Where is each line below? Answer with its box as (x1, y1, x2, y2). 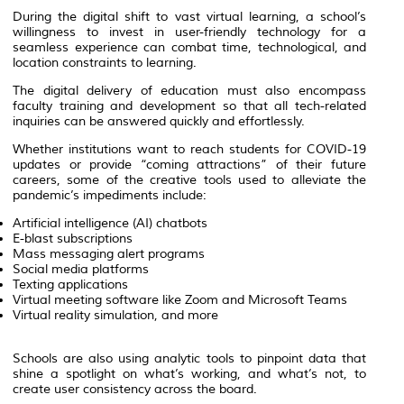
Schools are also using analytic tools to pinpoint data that (13, 350, 366, 366)
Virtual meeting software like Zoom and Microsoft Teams (13, 291, 347, 308)
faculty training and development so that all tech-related (13, 97, 366, 114)
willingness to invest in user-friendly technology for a (13, 23, 366, 40)
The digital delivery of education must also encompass (13, 82, 366, 98)
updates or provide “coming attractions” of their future (13, 156, 366, 172)
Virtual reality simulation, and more (13, 307, 218, 323)
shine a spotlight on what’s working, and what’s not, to (13, 365, 366, 381)
